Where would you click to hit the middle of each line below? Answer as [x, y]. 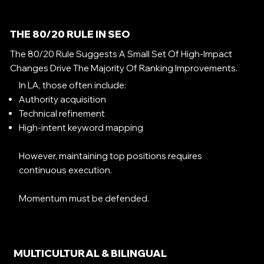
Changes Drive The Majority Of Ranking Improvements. [123, 68]
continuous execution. [66, 170]
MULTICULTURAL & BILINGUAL [90, 253]
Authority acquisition [63, 99]
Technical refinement [62, 113]
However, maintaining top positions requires [111, 156]
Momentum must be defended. [84, 198]
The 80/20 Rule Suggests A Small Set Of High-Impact [121, 54]
